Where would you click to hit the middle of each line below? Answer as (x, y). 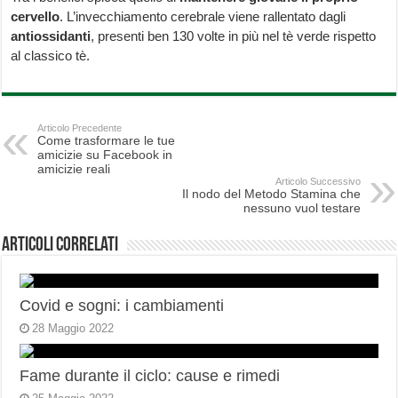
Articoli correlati (60, 246)
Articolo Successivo (318, 182)
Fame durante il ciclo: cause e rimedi (150, 376)
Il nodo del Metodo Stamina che (271, 194)
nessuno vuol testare (302, 208)
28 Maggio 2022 (73, 329)
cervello (36, 17)
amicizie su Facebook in (105, 155)
